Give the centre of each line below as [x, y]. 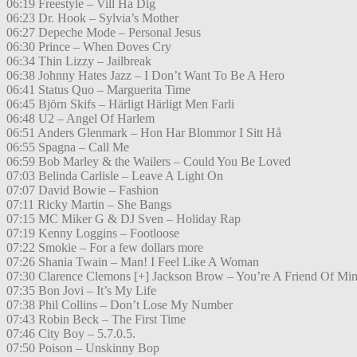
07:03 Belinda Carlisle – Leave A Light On [115, 176]
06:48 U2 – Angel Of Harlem [80, 119]
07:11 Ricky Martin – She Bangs [89, 205]
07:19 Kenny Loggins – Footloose [93, 233]
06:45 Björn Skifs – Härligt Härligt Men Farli [120, 104]
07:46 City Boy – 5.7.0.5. [71, 334]
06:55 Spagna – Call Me [68, 147]
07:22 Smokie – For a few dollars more [105, 248]
